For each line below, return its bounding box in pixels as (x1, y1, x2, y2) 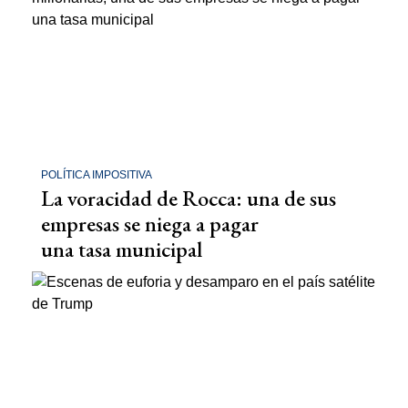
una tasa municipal (41, 234, 202, 263)
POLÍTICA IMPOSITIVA (41, 168, 152, 181)
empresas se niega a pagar (41, 209, 259, 238)
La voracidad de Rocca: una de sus (41, 183, 336, 212)
